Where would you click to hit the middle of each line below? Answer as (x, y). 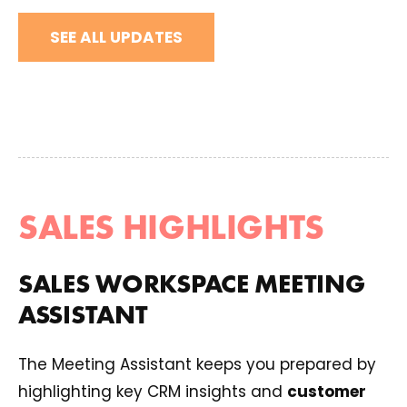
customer (327, 392)
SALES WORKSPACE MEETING (192, 283)
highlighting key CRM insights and (153, 392)
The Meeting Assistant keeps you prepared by (197, 365)
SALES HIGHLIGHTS (171, 228)
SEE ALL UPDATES (116, 38)
